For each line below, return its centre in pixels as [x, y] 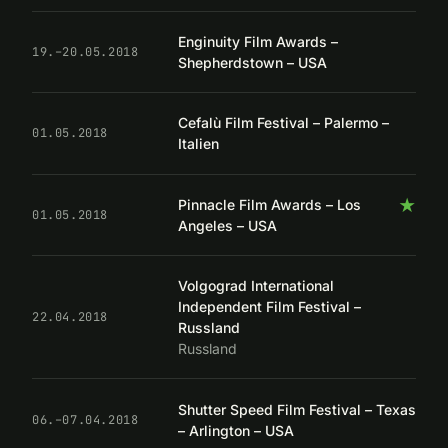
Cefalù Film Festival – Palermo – [283, 123]
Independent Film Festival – [269, 307]
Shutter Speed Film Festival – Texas [297, 409]
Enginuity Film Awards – [258, 42]
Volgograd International [256, 286]
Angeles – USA [227, 225]
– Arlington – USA [236, 430]
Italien [198, 144]
